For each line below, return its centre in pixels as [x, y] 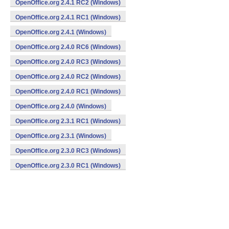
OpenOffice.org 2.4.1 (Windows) [61, 32]
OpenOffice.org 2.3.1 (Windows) [61, 136]
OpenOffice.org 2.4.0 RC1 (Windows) [68, 91]
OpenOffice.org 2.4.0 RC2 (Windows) [68, 77]
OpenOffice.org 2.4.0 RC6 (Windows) [68, 47]
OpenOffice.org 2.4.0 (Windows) [61, 106]
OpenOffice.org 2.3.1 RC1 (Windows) [68, 121]
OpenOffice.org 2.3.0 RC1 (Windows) [68, 166]
